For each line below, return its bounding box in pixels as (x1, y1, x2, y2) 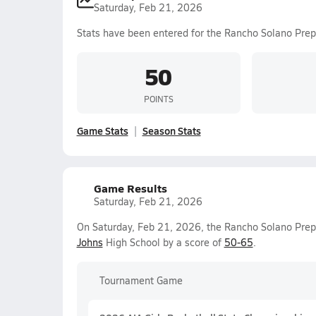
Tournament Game (99, 274, 183, 287)
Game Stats (76, 123, 128, 138)
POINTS (143, 92, 174, 104)
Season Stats (142, 123, 201, 138)
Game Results (93, 180, 167, 196)
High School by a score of (102, 236, 224, 249)
